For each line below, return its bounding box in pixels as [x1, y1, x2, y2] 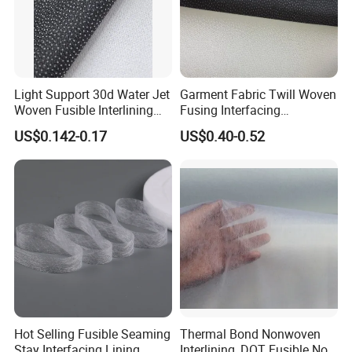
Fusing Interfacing [179, 101, 280, 119]
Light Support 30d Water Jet [14, 85, 170, 103]
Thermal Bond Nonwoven [179, 325, 321, 343]
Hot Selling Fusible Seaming [14, 325, 171, 343]
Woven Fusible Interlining [14, 101, 154, 119]
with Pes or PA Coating [14, 116, 141, 134]
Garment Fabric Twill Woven [179, 85, 336, 103]
